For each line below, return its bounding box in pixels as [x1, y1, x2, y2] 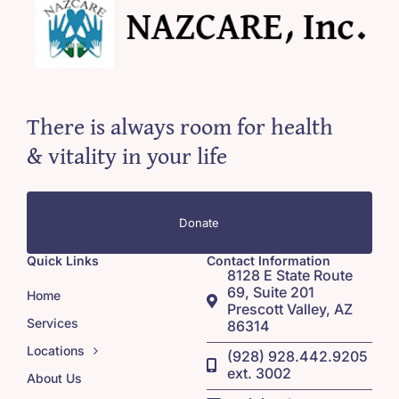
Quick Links [26, 252, 99, 268]
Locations [26, 342, 85, 358]
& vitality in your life [26, 137, 227, 173]
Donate [179, 215, 220, 230]
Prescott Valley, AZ [226, 299, 353, 318]
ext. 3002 [226, 363, 291, 382]
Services [26, 314, 78, 330]
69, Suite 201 [226, 282, 314, 301]
